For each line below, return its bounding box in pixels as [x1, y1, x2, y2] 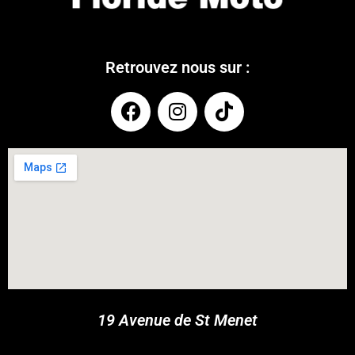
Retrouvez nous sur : [105, 57, 250, 77]
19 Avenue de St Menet [97, 310, 258, 330]
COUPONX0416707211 [40, 260, 185, 278]
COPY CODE [219, 260, 302, 278]
